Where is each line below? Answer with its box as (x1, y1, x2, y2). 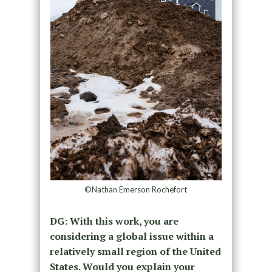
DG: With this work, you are (49, 214, 178, 228)
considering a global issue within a (49, 229, 214, 243)
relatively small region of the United (49, 245, 221, 259)
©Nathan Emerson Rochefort (84, 185, 188, 195)
